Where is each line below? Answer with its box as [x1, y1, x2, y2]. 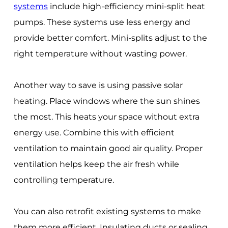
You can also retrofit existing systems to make [13, 206, 201, 216]
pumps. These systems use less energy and [13, 17, 190, 27]
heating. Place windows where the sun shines [13, 96, 200, 106]
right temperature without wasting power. [13, 48, 187, 59]
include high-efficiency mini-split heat [47, 1, 205, 11]
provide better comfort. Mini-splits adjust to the [13, 33, 207, 43]
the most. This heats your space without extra [13, 111, 199, 122]
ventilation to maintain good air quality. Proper [13, 143, 203, 153]
